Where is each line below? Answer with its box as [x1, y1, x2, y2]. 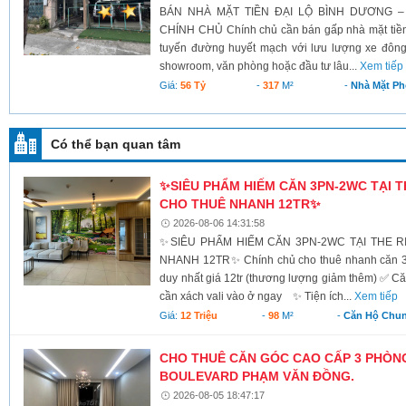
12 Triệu [180, 309, 218, 321]
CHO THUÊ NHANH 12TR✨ [159, 196, 322, 211]
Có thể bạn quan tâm [51, 136, 180, 151]
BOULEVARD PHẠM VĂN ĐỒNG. [159, 368, 355, 383]
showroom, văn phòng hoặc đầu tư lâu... [159, 59, 361, 72]
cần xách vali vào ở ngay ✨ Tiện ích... [159, 289, 355, 303]
